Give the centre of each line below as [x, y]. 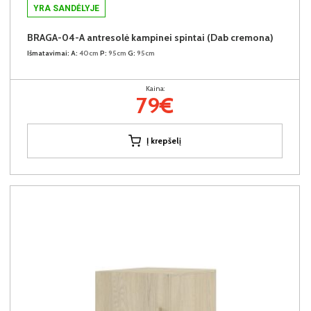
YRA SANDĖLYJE [66, 8]
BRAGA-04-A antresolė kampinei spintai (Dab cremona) [150, 37]
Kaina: [155, 88]
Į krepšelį [164, 140]
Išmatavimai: [48, 53]
